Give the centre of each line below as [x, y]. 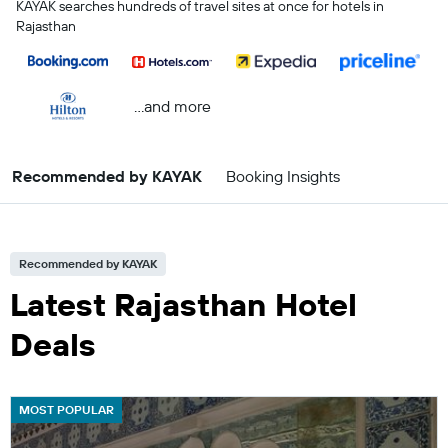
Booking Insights [283, 176]
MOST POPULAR [66, 409]
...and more [172, 105]
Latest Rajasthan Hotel [183, 304]
